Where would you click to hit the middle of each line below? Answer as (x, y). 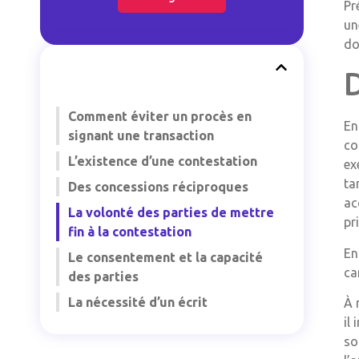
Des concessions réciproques (158, 187)
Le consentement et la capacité (165, 257)
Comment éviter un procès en (160, 116)
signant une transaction (141, 135)
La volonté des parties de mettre (171, 212)
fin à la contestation (130, 232)
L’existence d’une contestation (163, 161)
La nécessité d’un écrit (138, 302)
